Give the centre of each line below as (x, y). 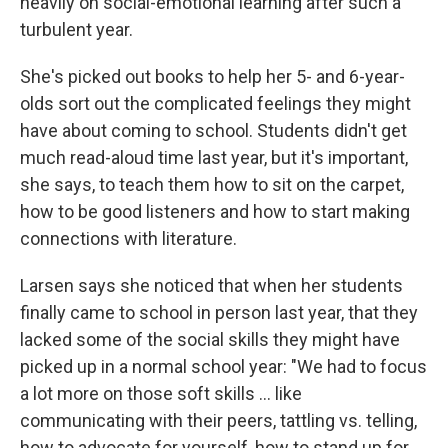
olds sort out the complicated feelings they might (215, 104)
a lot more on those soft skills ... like (161, 394)
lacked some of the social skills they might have (210, 340)
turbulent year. (76, 30)
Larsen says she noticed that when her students (211, 286)
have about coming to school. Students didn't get (213, 131)
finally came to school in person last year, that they (219, 313)
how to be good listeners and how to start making (215, 212)
